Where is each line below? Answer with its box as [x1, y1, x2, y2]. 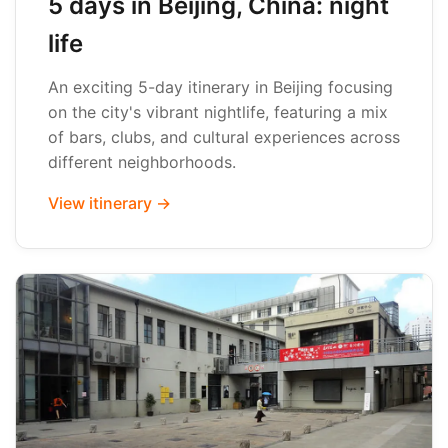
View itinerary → [48, 193, 171, 213]
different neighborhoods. [48, 152, 236, 172]
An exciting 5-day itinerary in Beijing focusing [48, 77, 393, 97]
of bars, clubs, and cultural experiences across [48, 127, 400, 147]
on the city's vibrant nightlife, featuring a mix [48, 102, 388, 122]
